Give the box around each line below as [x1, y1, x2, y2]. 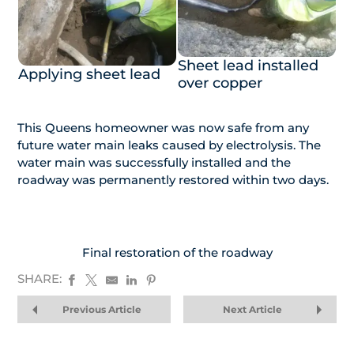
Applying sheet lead [18, 66, 160, 84]
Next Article [222, 303, 282, 316]
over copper [178, 74, 262, 92]
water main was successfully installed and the [17, 155, 291, 171]
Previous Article [62, 303, 141, 316]
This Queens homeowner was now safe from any [17, 120, 309, 136]
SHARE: [17, 270, 62, 286]
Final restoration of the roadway [81, 245, 273, 261]
